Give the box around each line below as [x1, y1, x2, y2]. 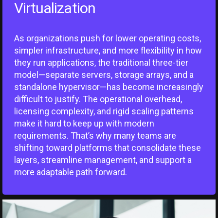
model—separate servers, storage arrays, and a [14, 70, 194, 80]
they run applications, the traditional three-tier [14, 57, 188, 68]
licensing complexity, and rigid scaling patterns [14, 106, 194, 117]
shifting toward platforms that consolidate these [14, 143, 201, 153]
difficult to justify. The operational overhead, [14, 94, 182, 105]
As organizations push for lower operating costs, [14, 33, 201, 44]
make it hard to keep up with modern [14, 118, 154, 129]
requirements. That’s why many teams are [14, 130, 176, 141]
